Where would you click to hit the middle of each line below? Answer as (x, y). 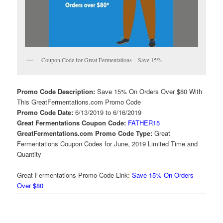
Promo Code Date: (46, 112)
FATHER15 (144, 122)
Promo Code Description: (57, 91)
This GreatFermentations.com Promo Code (79, 102)
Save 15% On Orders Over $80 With (150, 91)
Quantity (29, 154)
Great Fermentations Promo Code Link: (74, 175)
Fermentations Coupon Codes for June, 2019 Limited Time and (108, 143)
